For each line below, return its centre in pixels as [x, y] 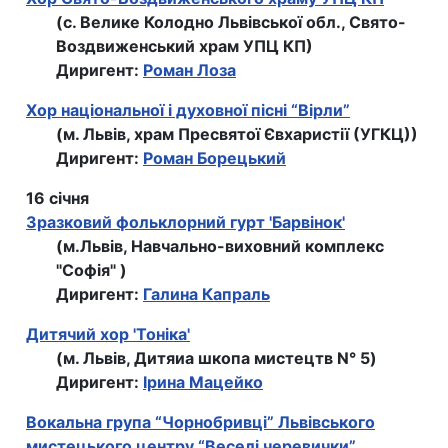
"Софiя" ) [91, 270]
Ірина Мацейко [203, 382]
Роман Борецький [214, 158]
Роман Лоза [189, 70]
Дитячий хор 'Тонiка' [108, 334]
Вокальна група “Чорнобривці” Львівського [200, 422]
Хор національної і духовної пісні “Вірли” [188, 110]
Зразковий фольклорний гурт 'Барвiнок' [185, 222]
